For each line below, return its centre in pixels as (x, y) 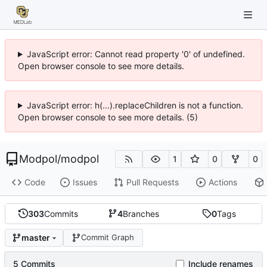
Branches (141, 213)
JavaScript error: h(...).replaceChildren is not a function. (135, 105)
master (35, 238)
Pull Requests (152, 182)
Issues (85, 182)
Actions (223, 182)
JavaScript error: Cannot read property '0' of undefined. (136, 54)
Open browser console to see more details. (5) (108, 117)
